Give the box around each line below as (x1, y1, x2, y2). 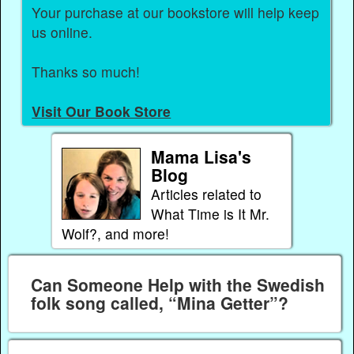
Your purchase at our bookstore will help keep (32, 2, 320, 23)
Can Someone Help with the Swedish (30, 273, 325, 297)
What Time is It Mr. (150, 203, 269, 224)
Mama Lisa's (150, 144, 251, 168)
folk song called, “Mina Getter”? (30, 291, 288, 315)
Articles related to (150, 183, 262, 204)
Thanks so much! (32, 62, 141, 82)
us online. (32, 22, 93, 43)
